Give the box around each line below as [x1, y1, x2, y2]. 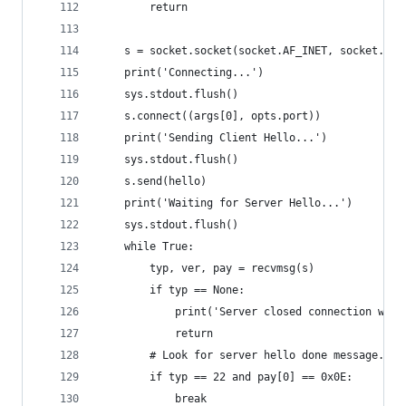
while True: [99, 240, 194, 253]
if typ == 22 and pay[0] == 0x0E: [99, 371, 353, 383]
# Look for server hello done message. [99, 349, 384, 362]
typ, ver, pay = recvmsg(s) [99, 262, 314, 275]
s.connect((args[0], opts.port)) [99, 110, 321, 122]
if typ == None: [99, 284, 245, 296]
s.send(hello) [99, 175, 207, 188]
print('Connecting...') [99, 66, 264, 79]
